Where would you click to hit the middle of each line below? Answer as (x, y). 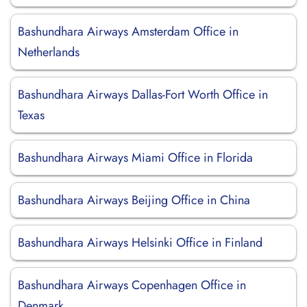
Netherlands (49, 52)
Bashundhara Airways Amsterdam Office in (128, 32)
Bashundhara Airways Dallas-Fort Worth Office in (143, 95)
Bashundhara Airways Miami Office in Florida (135, 158)
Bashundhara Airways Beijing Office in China (134, 200)
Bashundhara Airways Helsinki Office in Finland (140, 243)
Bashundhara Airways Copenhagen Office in (132, 285)
